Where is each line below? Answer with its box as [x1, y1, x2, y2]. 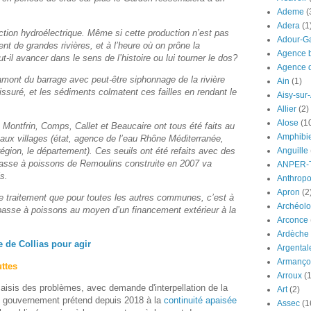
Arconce [277, 215, 308, 225]
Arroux [277, 271, 302, 280]
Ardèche [277, 229, 309, 239]
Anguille [277, 146, 308, 155]
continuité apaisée [164, 294, 237, 305]
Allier [277, 104, 296, 114]
